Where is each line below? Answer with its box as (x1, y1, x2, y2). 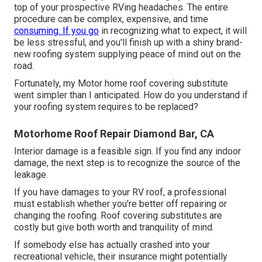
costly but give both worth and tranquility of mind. (14, 221, 214, 233)
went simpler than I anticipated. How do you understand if (14, 89, 248, 101)
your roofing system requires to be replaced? (14, 101, 198, 112)
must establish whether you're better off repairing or (14, 198, 227, 209)
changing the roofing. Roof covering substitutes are (14, 209, 222, 221)
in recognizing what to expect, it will (99, 25, 247, 36)
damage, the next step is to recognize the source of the (14, 157, 240, 168)
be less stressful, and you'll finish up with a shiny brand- (14, 36, 243, 48)
